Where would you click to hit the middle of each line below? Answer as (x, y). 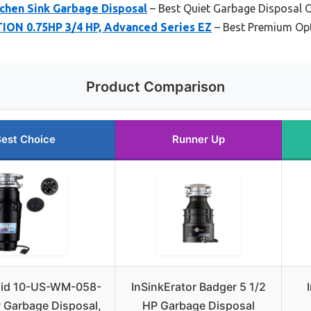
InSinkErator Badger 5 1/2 (198, 286)
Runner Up (198, 139)
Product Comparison (155, 86)
